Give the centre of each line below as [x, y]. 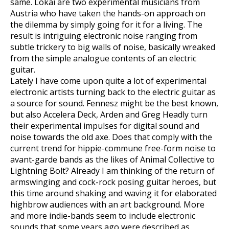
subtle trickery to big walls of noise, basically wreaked [113, 47]
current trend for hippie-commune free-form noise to [113, 148]
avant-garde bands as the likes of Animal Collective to [112, 159]
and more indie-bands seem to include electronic [103, 216]
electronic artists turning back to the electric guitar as [113, 92]
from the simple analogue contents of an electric [103, 58]
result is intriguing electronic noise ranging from [104, 36]
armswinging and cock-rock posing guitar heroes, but [113, 182]
